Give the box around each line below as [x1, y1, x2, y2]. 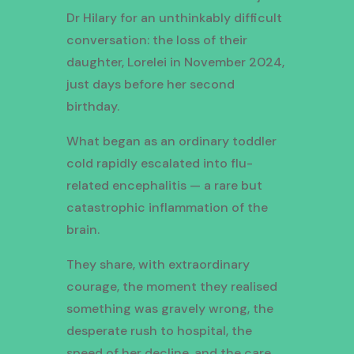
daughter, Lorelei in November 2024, [66, 54, 284, 71]
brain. [66, 221, 100, 239]
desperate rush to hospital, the [66, 322, 252, 340]
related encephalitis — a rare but [66, 177, 262, 194]
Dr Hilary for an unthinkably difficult [66, 9, 282, 27]
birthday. [66, 98, 119, 115]
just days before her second [66, 76, 235, 93]
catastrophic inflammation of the [66, 199, 268, 217]
